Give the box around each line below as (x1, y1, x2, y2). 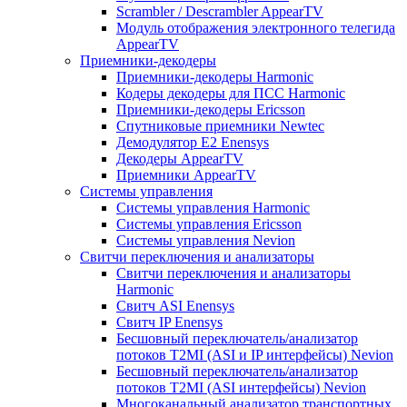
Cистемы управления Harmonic (116, 200, 310, 215)
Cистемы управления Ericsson (116, 216, 302, 232)
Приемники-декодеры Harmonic (116, 69, 313, 84)
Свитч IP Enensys (116, 314, 223, 330)
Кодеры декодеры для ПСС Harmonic (116, 85, 345, 101)
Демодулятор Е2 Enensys (116, 134, 269, 150)
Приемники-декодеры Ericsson (116, 102, 305, 117)
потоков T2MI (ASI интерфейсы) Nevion (116, 380, 366, 395)
